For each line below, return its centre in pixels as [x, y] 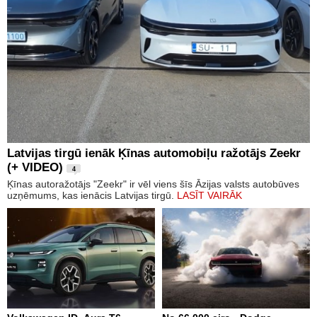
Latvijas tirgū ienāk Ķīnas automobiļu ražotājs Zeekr [154, 153]
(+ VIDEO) [35, 167]
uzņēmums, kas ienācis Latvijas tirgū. [92, 195]
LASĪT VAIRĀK [209, 195]
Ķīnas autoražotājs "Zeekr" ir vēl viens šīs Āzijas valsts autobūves [153, 184]
